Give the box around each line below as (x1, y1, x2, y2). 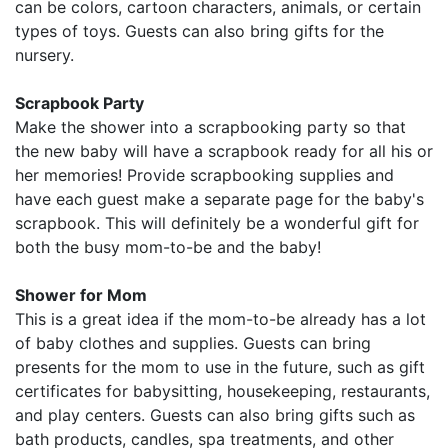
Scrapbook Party (15, 93, 144, 114)
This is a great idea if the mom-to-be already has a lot (15, 309, 426, 330)
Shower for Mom (15, 285, 147, 306)
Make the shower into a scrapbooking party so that (15, 117, 406, 138)
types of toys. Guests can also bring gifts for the (15, 21, 384, 42)
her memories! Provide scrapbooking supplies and (15, 165, 394, 186)
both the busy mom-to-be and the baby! (15, 237, 321, 258)
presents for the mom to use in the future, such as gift (15, 357, 425, 378)
